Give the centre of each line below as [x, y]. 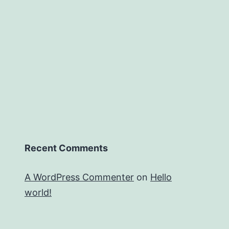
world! [38, 193]
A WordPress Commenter [79, 177]
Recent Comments [66, 148]
